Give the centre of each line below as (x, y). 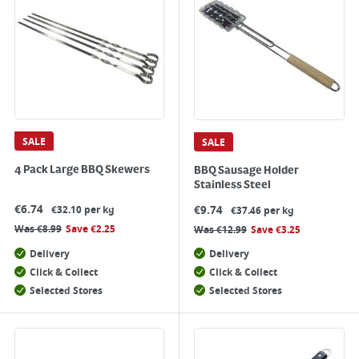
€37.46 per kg (262, 211)
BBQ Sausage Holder (246, 171)
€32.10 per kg (83, 210)
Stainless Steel (232, 185)
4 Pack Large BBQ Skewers (82, 170)
